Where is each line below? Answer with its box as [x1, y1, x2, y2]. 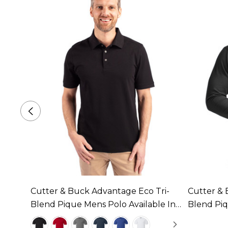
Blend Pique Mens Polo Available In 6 [31, 199, 182, 209]
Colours [31, 212, 62, 222]
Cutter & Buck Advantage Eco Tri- [31, 186, 169, 196]
